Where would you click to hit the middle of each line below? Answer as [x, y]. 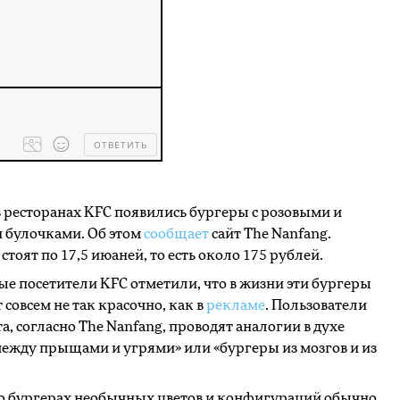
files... [34, 191]
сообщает [176, 234]
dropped [39, 179]
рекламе [236, 305]
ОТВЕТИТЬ [121, 145]
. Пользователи [316, 305]
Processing [44, 166]
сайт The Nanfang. [270, 234]
